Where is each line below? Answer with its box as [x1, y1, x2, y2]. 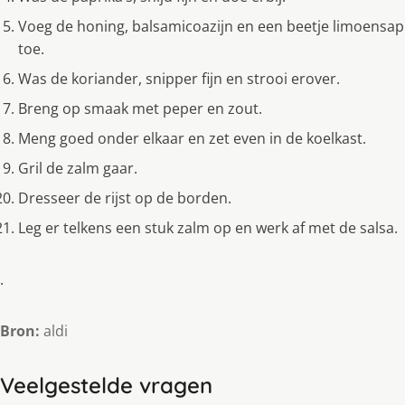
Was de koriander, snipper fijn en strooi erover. [18, 69, 340, 89]
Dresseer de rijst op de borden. [18, 188, 231, 209]
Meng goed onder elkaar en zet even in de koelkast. [18, 128, 366, 149]
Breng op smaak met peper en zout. [18, 99, 262, 119]
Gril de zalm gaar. [18, 158, 137, 179]
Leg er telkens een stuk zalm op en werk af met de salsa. [18, 218, 398, 239]
